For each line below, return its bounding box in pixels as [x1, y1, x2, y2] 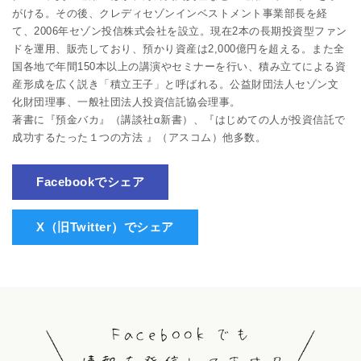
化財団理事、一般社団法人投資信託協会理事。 [12, 95, 241, 108]
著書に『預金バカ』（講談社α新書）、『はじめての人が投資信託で [12, 113, 346, 126]
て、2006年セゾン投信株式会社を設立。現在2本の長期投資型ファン [12, 24, 347, 37]
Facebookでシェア [36, 174, 144, 189]
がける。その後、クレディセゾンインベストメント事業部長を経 [12, 6, 328, 19]
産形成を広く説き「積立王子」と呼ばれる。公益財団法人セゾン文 [12, 77, 338, 90]
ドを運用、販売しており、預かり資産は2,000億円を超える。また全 [12, 42, 345, 55]
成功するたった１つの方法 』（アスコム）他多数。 [12, 131, 266, 143]
